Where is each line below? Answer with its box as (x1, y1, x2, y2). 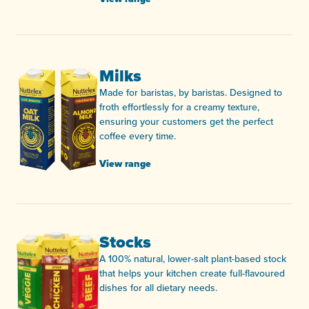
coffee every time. (99, 129, 176, 143)
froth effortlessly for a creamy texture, (99, 100, 259, 114)
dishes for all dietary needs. (99, 281, 217, 295)
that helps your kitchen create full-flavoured (99, 266, 285, 281)
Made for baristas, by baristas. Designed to (99, 86, 282, 100)
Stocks (99, 230, 151, 255)
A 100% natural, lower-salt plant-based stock (99, 252, 286, 266)
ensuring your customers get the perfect (99, 114, 273, 129)
